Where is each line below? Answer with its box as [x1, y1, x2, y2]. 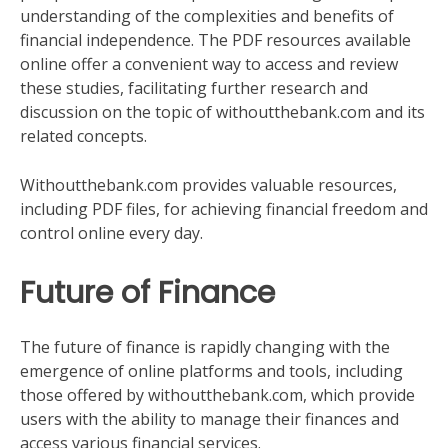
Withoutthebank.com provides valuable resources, [20, 173, 397, 196]
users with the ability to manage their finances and [20, 408, 399, 431]
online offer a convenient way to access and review [20, 52, 398, 75]
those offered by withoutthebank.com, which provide [20, 384, 415, 407]
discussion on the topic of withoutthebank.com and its [20, 100, 425, 123]
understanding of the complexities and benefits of [20, 4, 394, 27]
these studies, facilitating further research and [20, 76, 368, 99]
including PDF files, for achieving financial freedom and [20, 197, 428, 220]
